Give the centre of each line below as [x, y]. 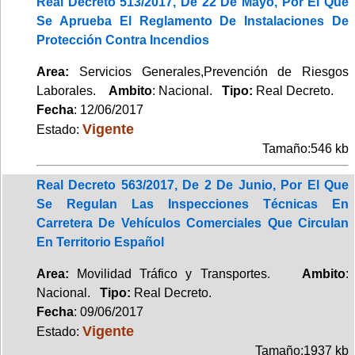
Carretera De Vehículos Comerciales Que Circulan [193, 223]
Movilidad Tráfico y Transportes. [185, 273]
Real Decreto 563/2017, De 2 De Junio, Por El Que [193, 185]
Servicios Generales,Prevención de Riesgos [209, 71]
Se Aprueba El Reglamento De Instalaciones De [193, 21]
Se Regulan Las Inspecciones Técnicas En [193, 204]
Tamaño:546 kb [305, 148]
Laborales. [73, 90]
